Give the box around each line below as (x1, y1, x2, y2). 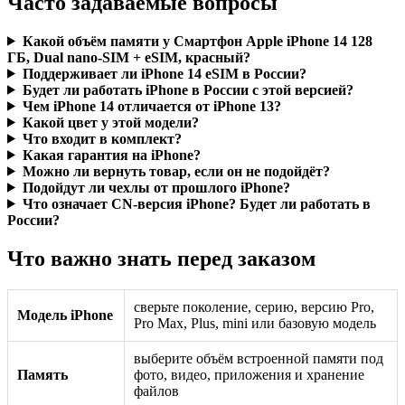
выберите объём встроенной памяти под (134, 350, 383, 366)
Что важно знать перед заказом (7, 246, 316, 270)
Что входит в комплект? (22, 130, 182, 146)
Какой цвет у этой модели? (22, 114, 199, 130)
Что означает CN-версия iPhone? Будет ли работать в (22, 195, 371, 212)
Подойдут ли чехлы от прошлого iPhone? (22, 179, 290, 195)
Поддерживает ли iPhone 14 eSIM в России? (22, 65, 306, 81)
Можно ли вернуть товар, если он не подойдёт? (22, 163, 330, 179)
